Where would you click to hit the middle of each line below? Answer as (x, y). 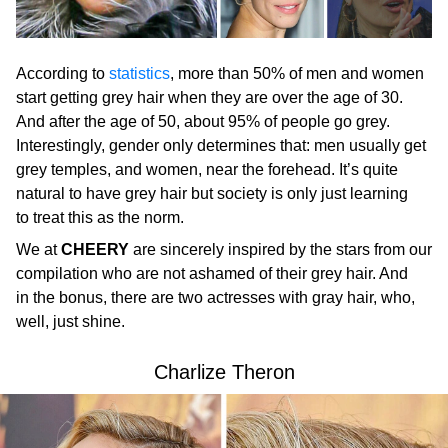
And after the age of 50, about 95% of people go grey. (203, 122)
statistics (139, 74)
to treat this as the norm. (100, 218)
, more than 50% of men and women (297, 74)
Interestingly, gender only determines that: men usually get (221, 146)
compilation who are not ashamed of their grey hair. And (212, 274)
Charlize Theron (224, 372)
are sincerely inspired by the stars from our (280, 250)
